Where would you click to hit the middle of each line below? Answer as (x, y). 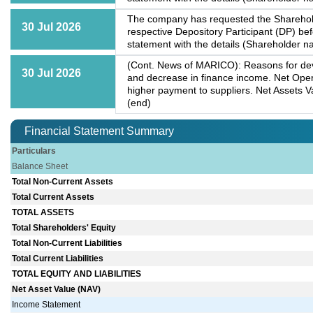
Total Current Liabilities (58, 259)
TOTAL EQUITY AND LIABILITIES (77, 274)
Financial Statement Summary (99, 131)
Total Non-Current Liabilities (67, 243)
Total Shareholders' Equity (64, 228)
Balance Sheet (40, 167)
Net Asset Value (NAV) (57, 290)
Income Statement (46, 305)
